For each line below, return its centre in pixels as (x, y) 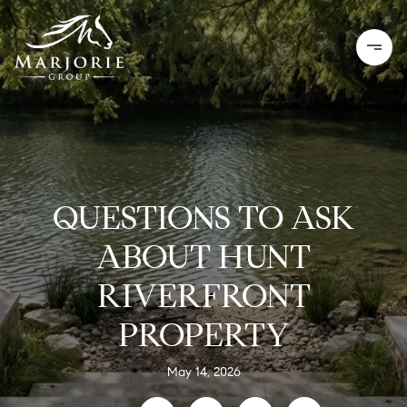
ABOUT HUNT (203, 256)
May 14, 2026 (203, 372)
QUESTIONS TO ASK (203, 217)
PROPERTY (203, 334)
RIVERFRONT (203, 295)
